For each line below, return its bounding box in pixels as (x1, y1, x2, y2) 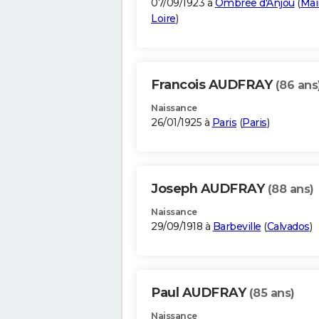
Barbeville (212, 220, 261, 234)
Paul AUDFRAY (151, 285, 249, 301)
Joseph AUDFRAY (151, 181, 268, 197)
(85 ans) (249, 286, 295, 300)
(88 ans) (267, 182, 314, 197)
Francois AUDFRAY (151, 77, 276, 93)
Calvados (266, 220, 310, 234)
